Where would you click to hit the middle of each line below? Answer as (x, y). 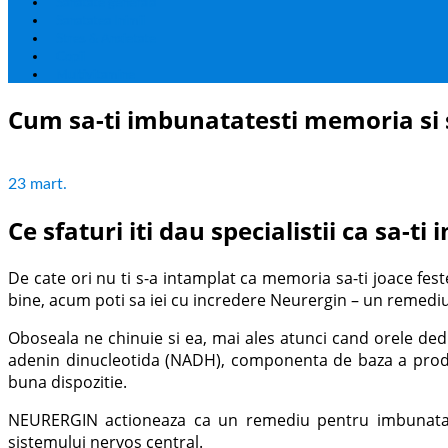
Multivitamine (95, 75)
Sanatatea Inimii (100, 21)
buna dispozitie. (67, 381)
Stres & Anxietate (106, 39)
